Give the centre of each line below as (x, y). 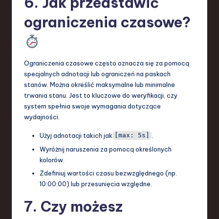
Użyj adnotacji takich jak (76, 135)
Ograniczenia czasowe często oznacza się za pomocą (107, 63)
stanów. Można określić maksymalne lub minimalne (99, 84)
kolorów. (52, 160)
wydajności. (42, 117)
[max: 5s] (132, 135)
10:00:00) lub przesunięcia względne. (96, 184)
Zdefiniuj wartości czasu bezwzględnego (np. (108, 173)
